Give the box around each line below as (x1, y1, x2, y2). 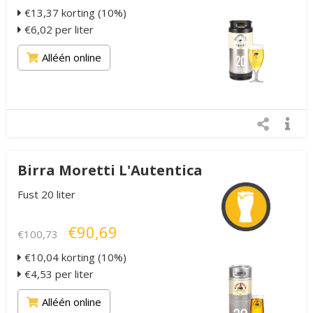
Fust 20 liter (17, 187, 75, 202)
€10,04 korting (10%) (22, 250, 126, 265)
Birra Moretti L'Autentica (17, 161, 203, 180)
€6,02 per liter (22, 22, 94, 37)
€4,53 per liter (22, 267, 94, 282)
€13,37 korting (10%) (22, 6, 126, 20)
